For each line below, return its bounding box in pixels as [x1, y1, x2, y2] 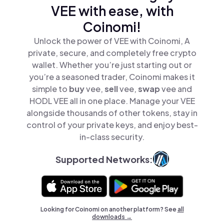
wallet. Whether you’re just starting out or [32, 59, 192, 70]
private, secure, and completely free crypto [27, 47, 196, 58]
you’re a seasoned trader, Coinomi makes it [29, 71, 195, 82]
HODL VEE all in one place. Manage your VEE [29, 95, 195, 106]
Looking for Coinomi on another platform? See [40, 205, 177, 213]
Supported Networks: [55, 153, 153, 165]
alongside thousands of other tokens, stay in [26, 107, 197, 118]
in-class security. [79, 131, 144, 142]
